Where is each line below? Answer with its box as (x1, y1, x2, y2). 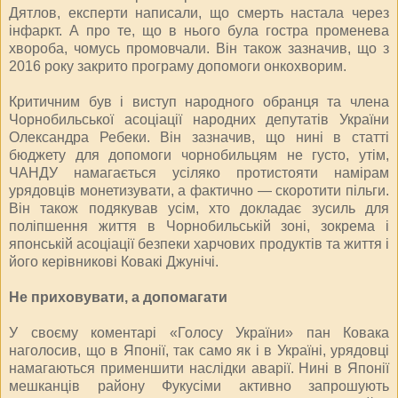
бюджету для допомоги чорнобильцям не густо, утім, (9, 147, 389, 163)
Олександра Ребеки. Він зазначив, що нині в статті (9, 129, 389, 145)
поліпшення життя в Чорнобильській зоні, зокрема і (9, 218, 389, 234)
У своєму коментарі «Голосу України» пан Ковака (9, 324, 389, 340)
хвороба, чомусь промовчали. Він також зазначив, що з (9, 40, 389, 56)
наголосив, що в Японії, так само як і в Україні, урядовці (9, 342, 389, 358)
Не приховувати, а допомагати (9, 289, 227, 305)
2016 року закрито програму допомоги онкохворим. (9, 58, 346, 74)
